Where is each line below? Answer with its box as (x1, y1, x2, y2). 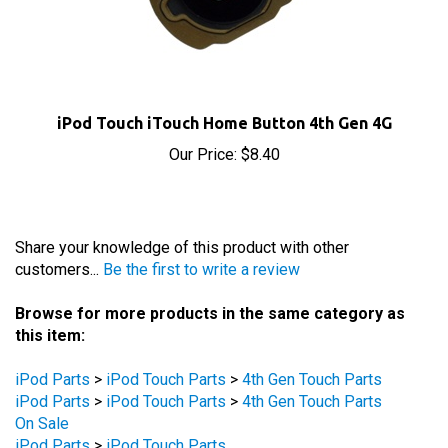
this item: (15, 294, 85, 313)
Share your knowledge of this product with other (15, 206, 349, 225)
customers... (15, 228, 103, 247)
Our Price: (168, 113, 237, 132)
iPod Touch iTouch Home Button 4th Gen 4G (56, 82, 392, 100)
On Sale (15, 382, 69, 401)
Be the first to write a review (103, 228, 300, 247)
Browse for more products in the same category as (15, 272, 405, 291)
